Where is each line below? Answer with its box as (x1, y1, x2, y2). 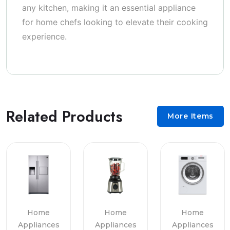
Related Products (6, 105, 123, 127)
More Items (167, 111, 214, 121)
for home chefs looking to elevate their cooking (22, 17, 208, 27)
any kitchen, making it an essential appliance (22, 3, 196, 13)
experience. (22, 31, 67, 42)
